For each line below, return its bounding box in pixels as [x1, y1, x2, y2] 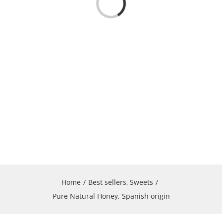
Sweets [129, 177, 153, 187]
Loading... [96, 1, 120, 19]
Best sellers [88, 177, 127, 187]
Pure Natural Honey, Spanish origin [52, 191, 170, 201]
